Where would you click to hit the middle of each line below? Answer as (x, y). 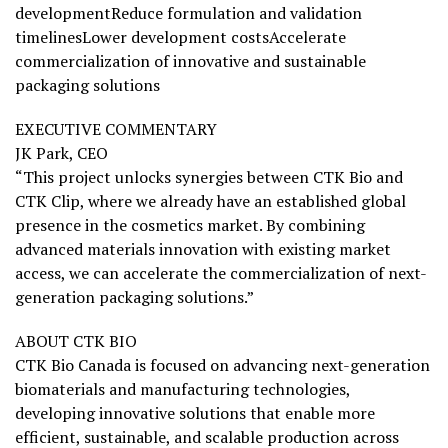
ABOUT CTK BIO (76, 341)
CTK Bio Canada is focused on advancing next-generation (222, 365)
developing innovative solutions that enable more (195, 413)
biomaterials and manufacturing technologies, (182, 389)
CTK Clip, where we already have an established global (210, 201)
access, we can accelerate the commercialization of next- (221, 273)
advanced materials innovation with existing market (203, 249)
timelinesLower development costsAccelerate (180, 37)
